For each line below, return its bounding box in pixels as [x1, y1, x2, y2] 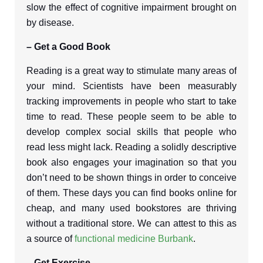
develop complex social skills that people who [26, 127, 237, 137]
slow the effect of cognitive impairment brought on [26, 2, 237, 12]
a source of [26, 234, 75, 244]
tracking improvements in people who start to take [26, 96, 237, 106]
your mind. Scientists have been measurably [26, 81, 237, 91]
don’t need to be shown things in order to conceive [26, 173, 237, 183]
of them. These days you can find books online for [26, 188, 237, 198]
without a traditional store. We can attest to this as [26, 218, 237, 228]
